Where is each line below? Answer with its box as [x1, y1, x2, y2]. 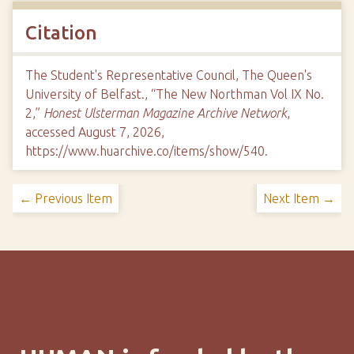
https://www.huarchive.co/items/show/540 [25, 144, 265, 158]
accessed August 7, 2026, [25, 125, 164, 139]
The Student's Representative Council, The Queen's [25, 68, 312, 82]
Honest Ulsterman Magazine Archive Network [43, 106, 287, 120]
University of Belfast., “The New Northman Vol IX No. [25, 87, 324, 101]
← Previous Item [19, 191, 112, 205]
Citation [25, 22, 97, 43]
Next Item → [263, 191, 335, 205]
